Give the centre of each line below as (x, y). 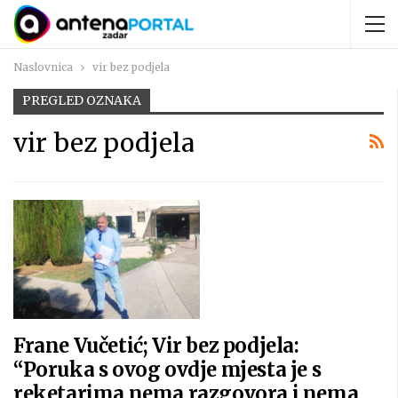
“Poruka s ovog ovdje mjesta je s (167, 370)
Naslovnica (43, 67)
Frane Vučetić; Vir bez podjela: (156, 346)
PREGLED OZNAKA (82, 100)
